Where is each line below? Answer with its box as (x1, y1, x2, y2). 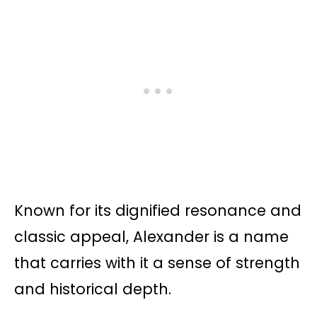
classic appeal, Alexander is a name (14, 226, 289, 248)
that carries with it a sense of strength (14, 253, 300, 274)
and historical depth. (14, 279, 171, 300)
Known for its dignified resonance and (14, 200, 301, 221)
